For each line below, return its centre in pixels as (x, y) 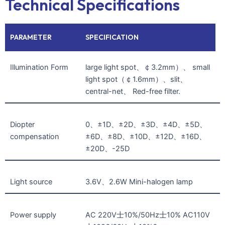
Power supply (33, 215)
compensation (35, 136)
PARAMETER (31, 37)
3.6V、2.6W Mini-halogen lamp (139, 182)
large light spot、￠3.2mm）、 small (147, 67)
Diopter (22, 124)
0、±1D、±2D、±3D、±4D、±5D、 (146, 124)
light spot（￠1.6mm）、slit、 (136, 79)
